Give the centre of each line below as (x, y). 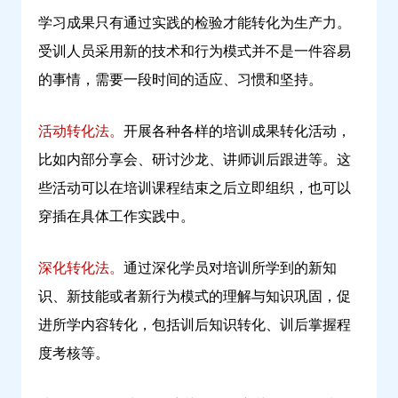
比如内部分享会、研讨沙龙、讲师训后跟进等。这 (195, 160)
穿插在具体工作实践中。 (116, 217)
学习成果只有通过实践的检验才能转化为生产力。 (195, 23)
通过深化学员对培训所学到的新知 (230, 268)
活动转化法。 (81, 131)
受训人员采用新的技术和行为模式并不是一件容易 (195, 52)
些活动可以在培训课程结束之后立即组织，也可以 (195, 188)
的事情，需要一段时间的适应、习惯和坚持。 (180, 80)
